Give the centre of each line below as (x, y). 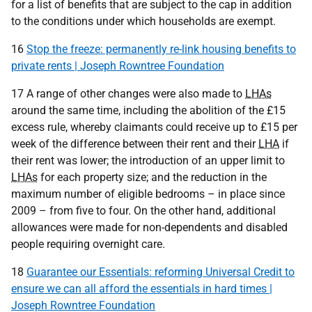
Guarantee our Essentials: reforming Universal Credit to (161, 272)
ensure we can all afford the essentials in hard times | (142, 289)
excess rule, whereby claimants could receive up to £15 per (154, 127)
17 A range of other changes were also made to (128, 94)
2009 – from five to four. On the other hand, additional (143, 211)
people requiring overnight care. (88, 244)
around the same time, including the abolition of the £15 (148, 110)
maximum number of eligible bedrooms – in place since (148, 194)
